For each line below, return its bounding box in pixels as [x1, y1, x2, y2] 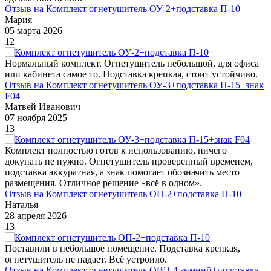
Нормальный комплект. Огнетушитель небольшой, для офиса [5, 57, 259, 68]
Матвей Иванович [5, 101, 80, 112]
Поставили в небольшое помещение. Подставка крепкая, [5, 243, 240, 253]
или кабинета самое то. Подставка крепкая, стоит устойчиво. [5, 68, 258, 79]
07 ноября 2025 [5, 112, 67, 123]
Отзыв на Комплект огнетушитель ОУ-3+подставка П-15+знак [5, 79, 264, 90]
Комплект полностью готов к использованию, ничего [5, 145, 227, 155]
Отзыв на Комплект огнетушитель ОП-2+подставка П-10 [5, 188, 241, 199]
